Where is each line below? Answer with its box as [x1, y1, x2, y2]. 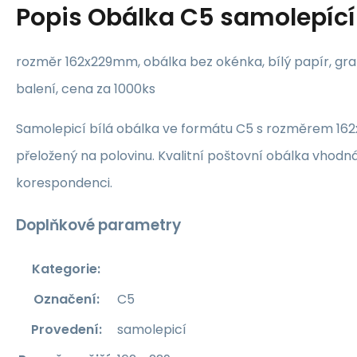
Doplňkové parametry [16, 214, 181, 236]
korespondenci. [16, 174, 112, 192]
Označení [33, 290, 96, 309]
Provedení [30, 320, 99, 339]
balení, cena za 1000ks [16, 80, 155, 98]
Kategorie [32, 260, 97, 279]
